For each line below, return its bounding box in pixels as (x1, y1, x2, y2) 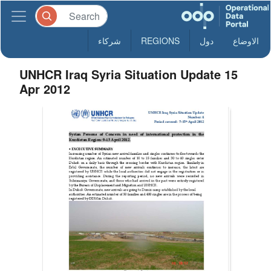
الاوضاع (233, 34, 259, 47)
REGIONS (141, 34, 180, 47)
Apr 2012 (19, 80, 71, 97)
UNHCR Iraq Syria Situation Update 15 (19, 65, 238, 83)
